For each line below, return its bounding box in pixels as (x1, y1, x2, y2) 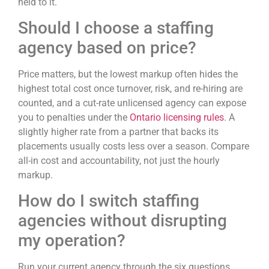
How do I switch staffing (18, 191, 199, 211)
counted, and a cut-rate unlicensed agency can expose (18, 97, 246, 109)
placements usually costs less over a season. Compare (18, 141, 249, 153)
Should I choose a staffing (18, 18, 214, 38)
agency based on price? (18, 38, 196, 58)
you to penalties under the (18, 112, 130, 124)
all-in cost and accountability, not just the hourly (18, 155, 220, 167)
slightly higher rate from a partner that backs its (18, 126, 219, 138)
